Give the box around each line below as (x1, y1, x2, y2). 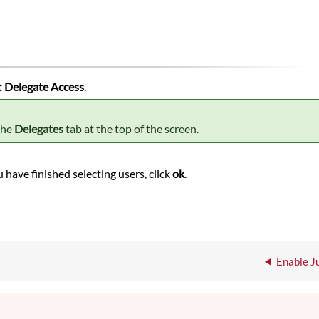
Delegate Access (4, 80, 85, 94)
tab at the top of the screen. (63, 122, 199, 136)
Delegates (14, 122, 64, 136)
